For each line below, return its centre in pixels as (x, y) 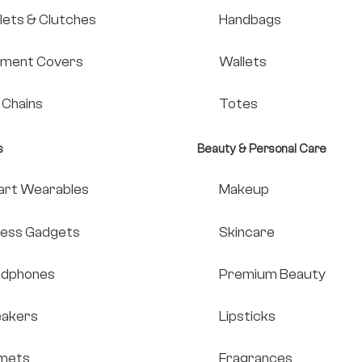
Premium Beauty (272, 274)
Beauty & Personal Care (261, 149)
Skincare (246, 232)
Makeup (244, 190)
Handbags (250, 19)
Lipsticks (247, 316)
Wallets (242, 61)
